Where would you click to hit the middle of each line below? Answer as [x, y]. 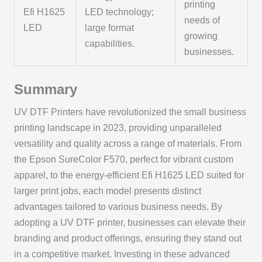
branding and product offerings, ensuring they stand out [127, 238]
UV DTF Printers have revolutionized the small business [130, 112]
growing [201, 36]
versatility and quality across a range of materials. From [127, 143]
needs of [202, 20]
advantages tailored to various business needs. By [118, 206]
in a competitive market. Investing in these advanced [122, 254]
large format [110, 27]
